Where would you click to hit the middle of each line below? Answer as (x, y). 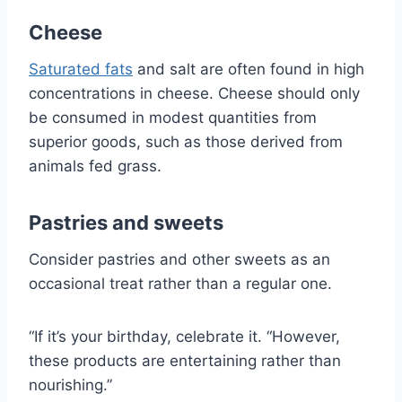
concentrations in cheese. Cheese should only (194, 93)
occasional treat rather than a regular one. (180, 283)
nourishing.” (70, 385)
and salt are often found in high (249, 69)
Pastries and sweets (126, 222)
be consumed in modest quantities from (173, 117)
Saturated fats (81, 69)
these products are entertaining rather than (185, 360)
